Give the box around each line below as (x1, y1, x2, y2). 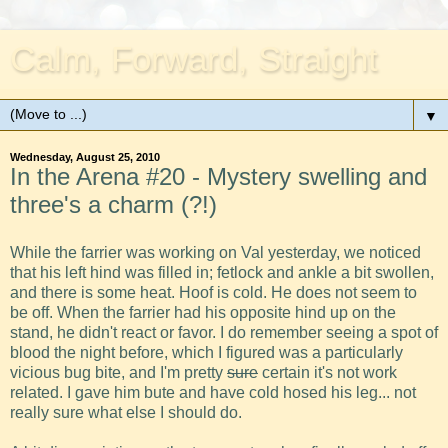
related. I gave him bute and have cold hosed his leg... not (10, 383, 416, 401)
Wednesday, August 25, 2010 (10, 151, 160, 163)
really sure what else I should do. (10, 403, 242, 421)
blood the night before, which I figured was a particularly (10, 343, 403, 361)
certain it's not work (258, 363, 397, 381)
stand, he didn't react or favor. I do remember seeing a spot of (10, 323, 438, 341)
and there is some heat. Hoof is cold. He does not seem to (10, 283, 417, 301)
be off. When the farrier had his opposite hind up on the (10, 303, 396, 321)
